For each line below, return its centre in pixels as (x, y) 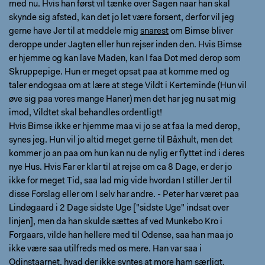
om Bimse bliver (201, 32)
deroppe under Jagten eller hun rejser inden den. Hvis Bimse (125, 45)
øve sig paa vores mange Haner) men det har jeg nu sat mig (122, 100)
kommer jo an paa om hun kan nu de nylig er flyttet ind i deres (127, 154)
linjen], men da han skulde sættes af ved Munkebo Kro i (116, 222)
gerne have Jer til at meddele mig (75, 32)
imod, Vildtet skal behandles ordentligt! (85, 113)
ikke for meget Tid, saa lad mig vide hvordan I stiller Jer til (120, 181)
